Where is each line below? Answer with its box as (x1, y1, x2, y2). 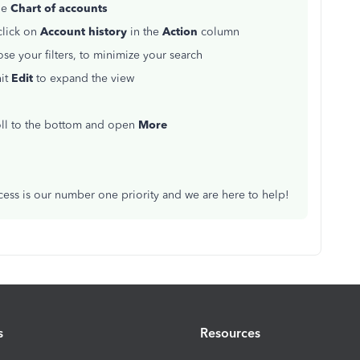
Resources (200, 325, 260, 341)
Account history (40, 25, 127, 39)
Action (162, 25, 198, 39)
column (198, 25, 239, 39)
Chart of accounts (10, 2, 108, 15)
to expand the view (33, 72, 134, 85)
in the (127, 25, 162, 39)
